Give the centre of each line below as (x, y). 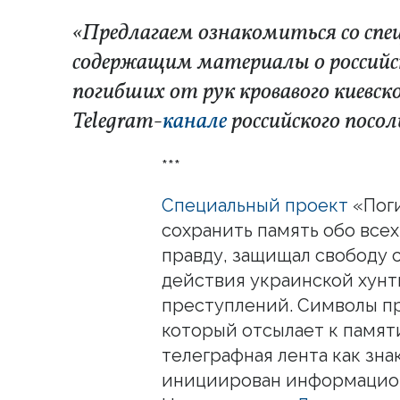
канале (195, 121)
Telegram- (117, 121)
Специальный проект (255, 205)
